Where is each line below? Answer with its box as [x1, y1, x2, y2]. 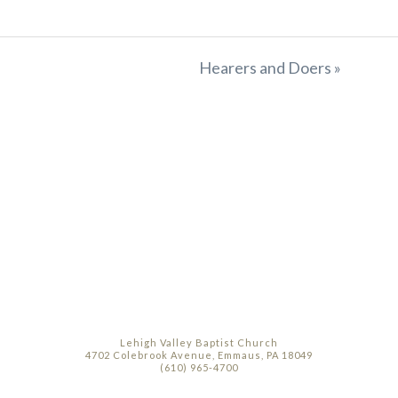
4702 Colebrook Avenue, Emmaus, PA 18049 [85, 348, 313, 361]
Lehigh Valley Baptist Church [120, 336, 278, 348]
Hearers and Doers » [199, 57, 341, 77]
